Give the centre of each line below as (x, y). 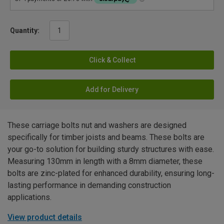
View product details (45, 217)
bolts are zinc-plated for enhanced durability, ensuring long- (111, 173)
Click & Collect (112, 60)
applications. (29, 197)
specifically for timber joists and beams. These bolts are (106, 137)
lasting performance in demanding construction (89, 185)
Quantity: (25, 30)
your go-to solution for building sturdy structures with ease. (111, 149)
